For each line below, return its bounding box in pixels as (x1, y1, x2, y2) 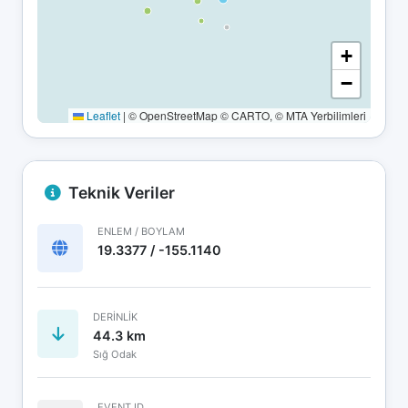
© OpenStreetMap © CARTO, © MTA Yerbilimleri (126, 107, 366, 123)
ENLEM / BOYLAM (97, 224, 185, 238)
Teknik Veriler (68, 182, 175, 202)
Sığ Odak (93, 347, 137, 361)
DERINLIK (93, 310, 138, 323)
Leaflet (84, 107, 120, 123)
